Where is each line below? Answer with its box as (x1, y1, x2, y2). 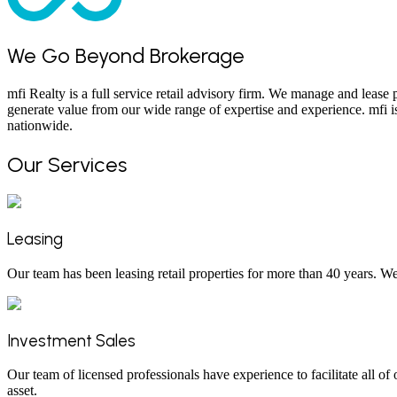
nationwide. (7, 117, 73, 133)
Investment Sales (7, 330, 136, 351)
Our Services (7, 151, 127, 177)
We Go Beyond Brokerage (7, 42, 245, 68)
